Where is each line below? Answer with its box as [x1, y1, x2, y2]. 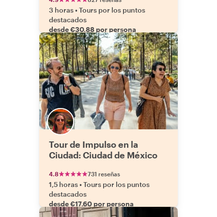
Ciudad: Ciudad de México [49, 150, 157, 160]
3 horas [49, 6, 74, 14]
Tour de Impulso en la [49, 139, 138, 150]
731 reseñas [88, 170, 120, 177]
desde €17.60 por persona [49, 200, 134, 208]
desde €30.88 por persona [49, 25, 136, 33]
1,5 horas [49, 180, 78, 188]
